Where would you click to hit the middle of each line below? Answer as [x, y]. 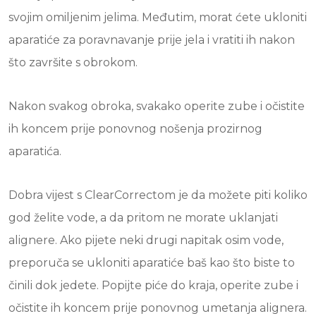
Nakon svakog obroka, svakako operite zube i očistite [157, 106]
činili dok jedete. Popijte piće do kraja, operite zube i [153, 285]
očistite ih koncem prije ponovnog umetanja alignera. [158, 308]
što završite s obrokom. [73, 62]
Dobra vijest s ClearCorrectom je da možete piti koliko [158, 195]
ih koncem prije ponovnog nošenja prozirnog [135, 129]
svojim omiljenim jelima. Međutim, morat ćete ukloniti [158, 17]
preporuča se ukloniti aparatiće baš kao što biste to [152, 263]
